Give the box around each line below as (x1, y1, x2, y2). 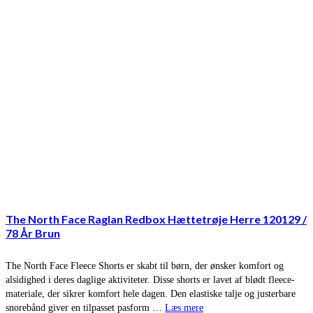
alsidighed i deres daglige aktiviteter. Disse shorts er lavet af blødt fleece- (6, 275, 295, 286)
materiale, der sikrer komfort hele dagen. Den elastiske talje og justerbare (6, 289, 296, 300)
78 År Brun (6, 226, 60, 240)
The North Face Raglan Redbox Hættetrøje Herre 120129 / (6, 212, 307, 226)
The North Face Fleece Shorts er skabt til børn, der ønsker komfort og (6, 261, 284, 272)
